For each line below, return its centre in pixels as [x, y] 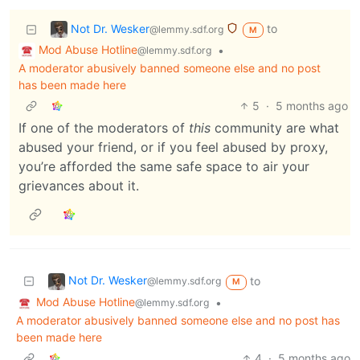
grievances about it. [79, 186]
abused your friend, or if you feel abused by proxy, [173, 147]
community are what [275, 128]
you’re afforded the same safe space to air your [164, 167]
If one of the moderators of [104, 128]
